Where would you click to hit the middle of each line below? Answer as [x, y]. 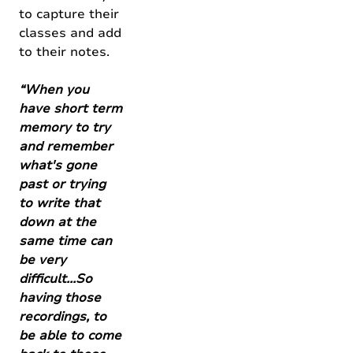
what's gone [58, 165]
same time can [65, 241]
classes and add [70, 33]
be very [43, 260]
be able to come [70, 336]
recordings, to [63, 317]
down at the [58, 222]
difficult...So [56, 279]
